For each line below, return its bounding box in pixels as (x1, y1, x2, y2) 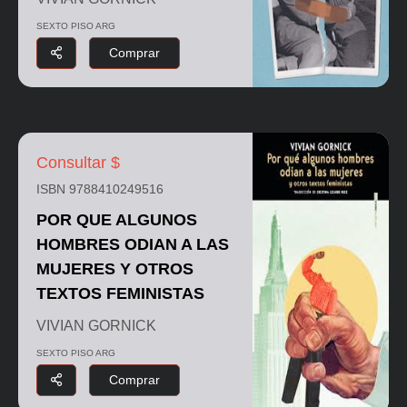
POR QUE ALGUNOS (36, 210, 197, 229)
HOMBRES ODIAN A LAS (36, 234, 229, 253)
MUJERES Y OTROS (36, 259, 194, 278)
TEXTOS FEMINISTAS (36, 283, 204, 303)
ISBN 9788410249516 (36, 181, 164, 196)
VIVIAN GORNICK (36, 317, 156, 333)
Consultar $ (36, 153, 120, 172)
